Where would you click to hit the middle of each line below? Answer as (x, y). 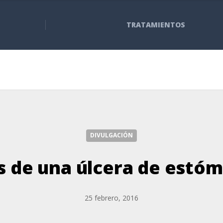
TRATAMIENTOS (156, 25)
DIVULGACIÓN (111, 135)
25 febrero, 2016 (111, 198)
